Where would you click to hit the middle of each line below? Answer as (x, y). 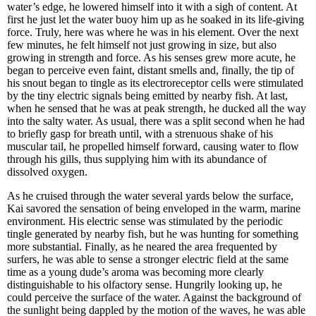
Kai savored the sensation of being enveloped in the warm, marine (154, 208)
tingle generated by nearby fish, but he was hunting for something (153, 234)
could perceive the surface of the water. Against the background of (154, 297)
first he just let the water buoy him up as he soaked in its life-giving (156, 19)
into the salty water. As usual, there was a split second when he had (156, 121)
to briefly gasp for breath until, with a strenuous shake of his (140, 134)
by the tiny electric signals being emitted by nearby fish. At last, (147, 96)
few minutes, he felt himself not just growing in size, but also (142, 45)
